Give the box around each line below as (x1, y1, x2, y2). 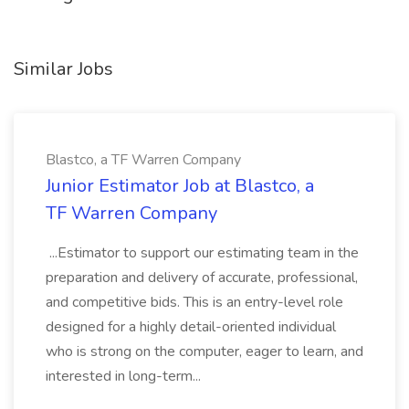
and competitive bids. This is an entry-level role (46, 292, 343, 312)
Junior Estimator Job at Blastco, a (46, 173, 314, 198)
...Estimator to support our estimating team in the (46, 243, 359, 263)
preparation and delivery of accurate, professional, (46, 267, 358, 288)
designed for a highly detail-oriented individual (46, 317, 336, 337)
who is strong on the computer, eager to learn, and (46, 341, 363, 362)
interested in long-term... (46, 366, 204, 386)
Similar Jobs (14, 57, 113, 81)
